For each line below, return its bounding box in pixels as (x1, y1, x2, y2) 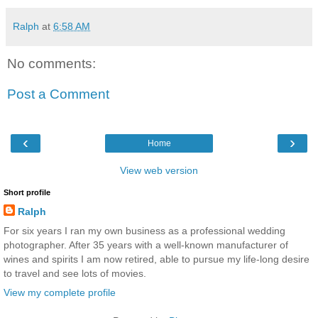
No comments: (7, 55, 96, 71)
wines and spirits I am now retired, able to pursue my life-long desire (4, 253, 309, 265)
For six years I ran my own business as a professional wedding (4, 224, 285, 236)
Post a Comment (7, 87, 109, 102)
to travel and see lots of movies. (4, 267, 146, 279)
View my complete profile (4, 287, 116, 299)
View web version (120, 164, 198, 176)
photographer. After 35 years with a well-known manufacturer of (4, 238, 288, 251)
